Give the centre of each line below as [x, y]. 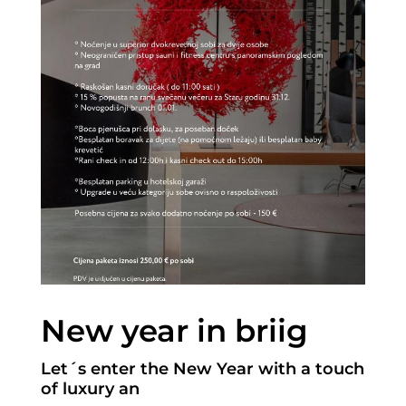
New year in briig [174, 330]
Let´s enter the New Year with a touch [202, 368]
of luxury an [90, 388]
